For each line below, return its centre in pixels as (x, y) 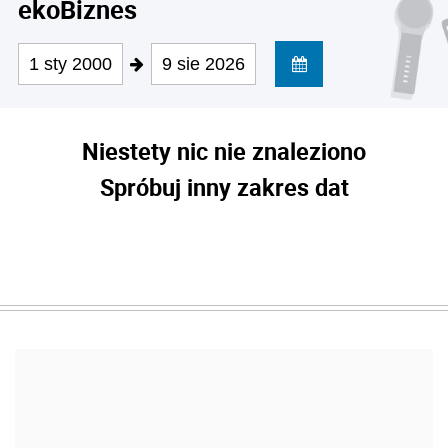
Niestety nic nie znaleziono (224, 151)
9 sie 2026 (203, 64)
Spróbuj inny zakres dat (224, 187)
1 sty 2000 (70, 64)
